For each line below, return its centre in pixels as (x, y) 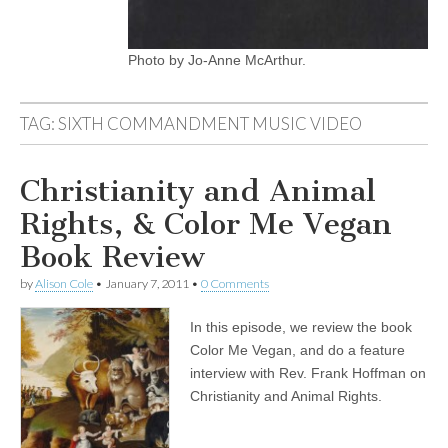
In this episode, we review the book (301, 327)
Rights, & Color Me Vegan (206, 224)
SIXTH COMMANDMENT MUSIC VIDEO (210, 123)
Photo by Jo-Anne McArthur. (217, 60)
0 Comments (235, 283)
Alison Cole (64, 283)
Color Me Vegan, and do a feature (297, 350)
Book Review (112, 257)
